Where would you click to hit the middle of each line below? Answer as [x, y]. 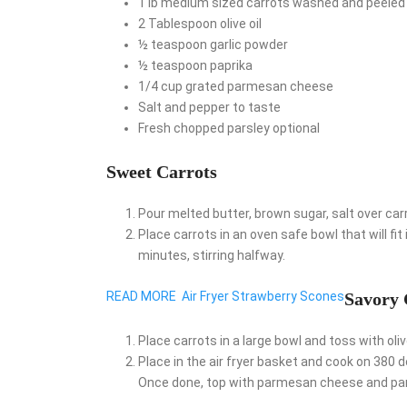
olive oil [241, 23]
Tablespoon [183, 23]
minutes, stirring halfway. [212, 255]
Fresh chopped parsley [204, 128]
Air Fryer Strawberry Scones [263, 296]
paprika [231, 65]
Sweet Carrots [162, 171]
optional [296, 128]
